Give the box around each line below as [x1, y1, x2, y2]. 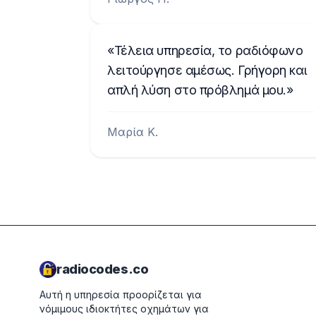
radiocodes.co [56, 262, 149, 276]
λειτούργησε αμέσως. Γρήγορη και [107, 63, 308, 78]
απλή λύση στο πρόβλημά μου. [107, 83, 286, 97]
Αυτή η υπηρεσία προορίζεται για [39, 288, 202, 300]
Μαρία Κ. [107, 125, 158, 139]
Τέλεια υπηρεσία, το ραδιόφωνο [114, 43, 303, 58]
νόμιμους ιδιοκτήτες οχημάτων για [39, 303, 209, 315]
